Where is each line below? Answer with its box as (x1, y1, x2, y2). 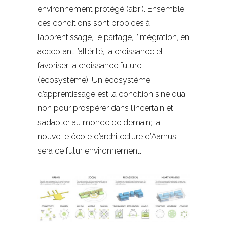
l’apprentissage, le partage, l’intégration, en (37, 32, 190, 43)
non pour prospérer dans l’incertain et (37, 103, 173, 113)
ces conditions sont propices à (37, 18, 150, 28)
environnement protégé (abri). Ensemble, (37, 4, 186, 14)
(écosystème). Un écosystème (37, 75, 150, 85)
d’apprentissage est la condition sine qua (37, 89, 185, 99)
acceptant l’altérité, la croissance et (37, 47, 163, 57)
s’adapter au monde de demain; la (37, 118, 160, 128)
